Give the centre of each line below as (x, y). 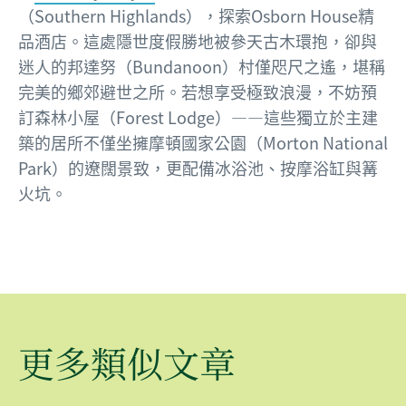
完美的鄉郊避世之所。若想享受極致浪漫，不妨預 (198, 92)
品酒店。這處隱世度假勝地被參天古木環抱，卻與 (198, 42)
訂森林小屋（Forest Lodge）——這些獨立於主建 (198, 118)
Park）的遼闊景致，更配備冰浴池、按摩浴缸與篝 (198, 169)
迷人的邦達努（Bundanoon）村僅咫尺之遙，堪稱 (202, 67)
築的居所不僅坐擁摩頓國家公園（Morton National (203, 143)
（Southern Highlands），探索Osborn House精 (196, 16)
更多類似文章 (127, 362)
